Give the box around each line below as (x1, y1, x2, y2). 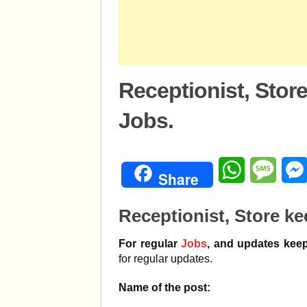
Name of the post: (119, 282, 210, 293)
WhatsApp (245, 164, 295, 175)
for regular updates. (119, 253, 212, 265)
